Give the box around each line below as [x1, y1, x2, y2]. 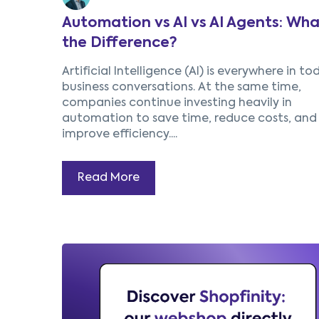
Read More [78, 172, 140, 184]
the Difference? [62, 36, 177, 51]
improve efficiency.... [62, 129, 177, 141]
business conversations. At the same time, [62, 82, 301, 94]
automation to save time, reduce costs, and [62, 113, 317, 125]
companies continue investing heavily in [62, 98, 292, 110]
